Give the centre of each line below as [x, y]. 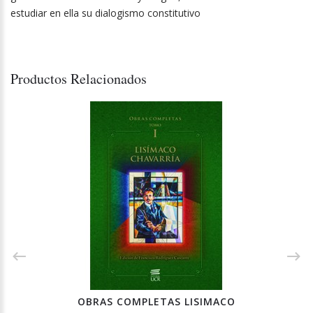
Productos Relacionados [79, 79]
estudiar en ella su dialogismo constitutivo [105, 13]
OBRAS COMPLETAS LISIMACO [156, 302]
